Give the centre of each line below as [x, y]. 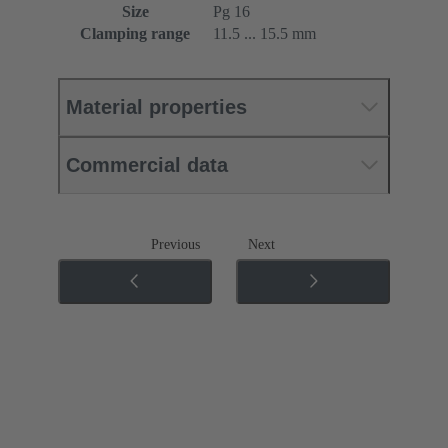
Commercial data [147, 164]
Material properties [156, 106]
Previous [175, 244]
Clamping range [135, 33]
